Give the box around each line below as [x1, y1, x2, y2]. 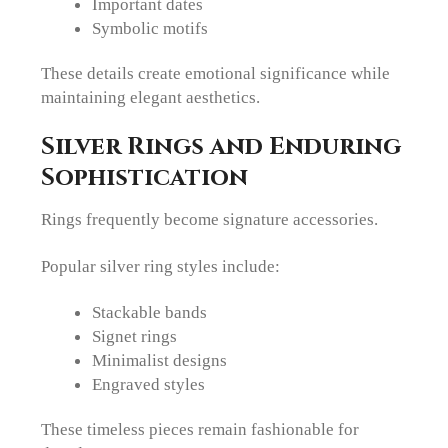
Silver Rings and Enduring [41, 130, 402, 164]
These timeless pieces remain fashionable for [41, 418, 360, 439]
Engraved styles [91, 373, 205, 394]
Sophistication [41, 161, 249, 195]
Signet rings [91, 325, 177, 346]
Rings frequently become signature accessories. [41, 209, 379, 230]
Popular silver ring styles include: [41, 255, 281, 276]
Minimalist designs [91, 349, 227, 370]
